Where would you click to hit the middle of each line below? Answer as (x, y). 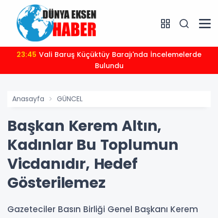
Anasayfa (28, 99)
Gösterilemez (56, 183)
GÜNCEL (70, 99)
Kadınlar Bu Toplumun (93, 145)
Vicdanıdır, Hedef (73, 164)
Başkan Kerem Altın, (85, 126)
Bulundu (109, 66)
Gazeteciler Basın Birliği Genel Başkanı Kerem (103, 209)
